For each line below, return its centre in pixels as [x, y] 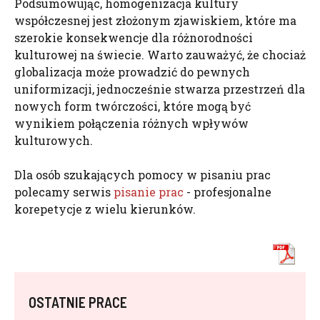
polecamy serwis [64, 192]
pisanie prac [149, 192]
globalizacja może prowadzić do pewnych [132, 72]
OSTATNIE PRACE [78, 302]
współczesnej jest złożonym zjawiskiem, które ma [155, 20]
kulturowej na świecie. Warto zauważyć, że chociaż [160, 55]
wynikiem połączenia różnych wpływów [131, 123]
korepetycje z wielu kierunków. [105, 209]
